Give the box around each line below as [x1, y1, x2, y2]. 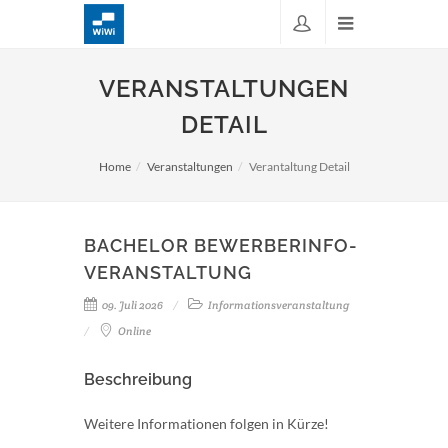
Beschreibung [84, 370, 192, 389]
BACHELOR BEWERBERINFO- [84, 235, 358, 256]
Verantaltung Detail [248, 159, 350, 174]
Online [116, 324, 151, 338]
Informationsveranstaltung [206, 298, 349, 312]
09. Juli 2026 [100, 298, 163, 312]
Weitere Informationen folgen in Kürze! [84, 415, 329, 432]
